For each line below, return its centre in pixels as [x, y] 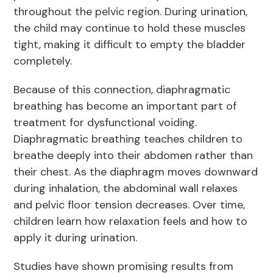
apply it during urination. [77, 238]
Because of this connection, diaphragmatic [122, 90]
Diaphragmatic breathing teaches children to [128, 139]
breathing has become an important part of [125, 106]
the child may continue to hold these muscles [130, 28]
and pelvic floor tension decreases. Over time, [129, 205]
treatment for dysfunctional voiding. [105, 123]
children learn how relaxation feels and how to [131, 222]
